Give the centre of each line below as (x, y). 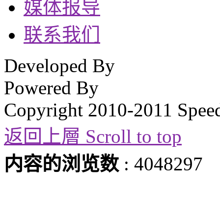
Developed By (59, 65)
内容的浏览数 (61, 164)
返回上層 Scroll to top (93, 136)
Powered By (51, 87)
